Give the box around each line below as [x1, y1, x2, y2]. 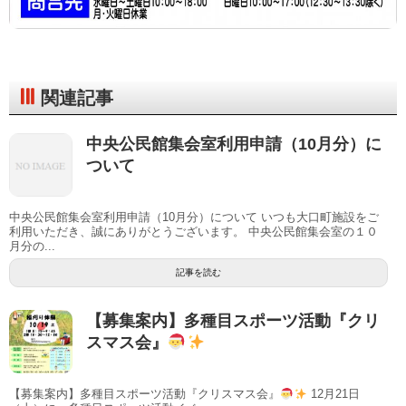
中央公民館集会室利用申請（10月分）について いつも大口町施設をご [9, 210, 379, 225]
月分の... [9, 239, 55, 254]
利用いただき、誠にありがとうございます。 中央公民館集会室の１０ [9, 225, 378, 239]
